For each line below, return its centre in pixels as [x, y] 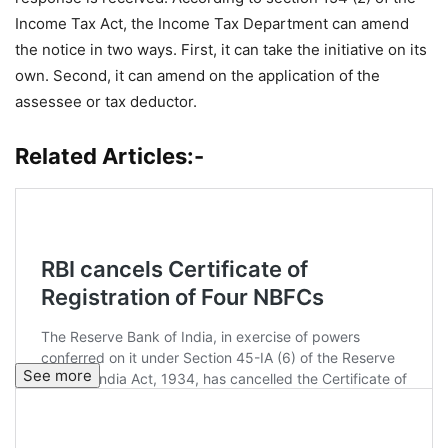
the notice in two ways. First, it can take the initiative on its [221, 50]
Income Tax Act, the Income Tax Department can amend [212, 24]
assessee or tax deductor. [106, 102]
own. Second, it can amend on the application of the [197, 76]
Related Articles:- [109, 156]
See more [57, 376]
